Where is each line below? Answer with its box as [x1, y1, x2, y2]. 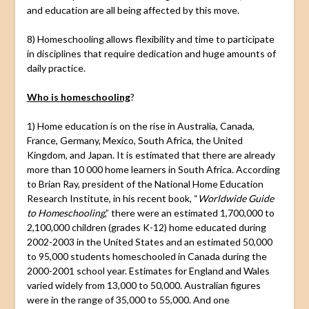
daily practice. [26, 61, 86, 74]
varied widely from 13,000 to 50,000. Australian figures [26, 279, 261, 291]
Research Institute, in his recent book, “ [26, 192, 198, 204]
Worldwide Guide [197, 192, 274, 204]
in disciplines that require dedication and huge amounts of [26, 47, 276, 59]
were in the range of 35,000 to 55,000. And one [26, 293, 230, 306]
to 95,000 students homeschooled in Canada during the [26, 250, 267, 262]
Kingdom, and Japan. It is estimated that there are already [26, 148, 275, 161]
